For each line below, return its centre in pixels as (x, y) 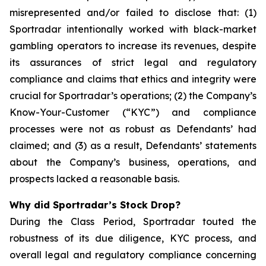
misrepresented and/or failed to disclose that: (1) (133, 12)
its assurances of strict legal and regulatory (133, 62)
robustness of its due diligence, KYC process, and (133, 238)
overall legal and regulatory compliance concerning (133, 255)
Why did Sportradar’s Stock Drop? (95, 205)
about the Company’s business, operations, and (133, 162)
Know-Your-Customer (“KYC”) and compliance (133, 112)
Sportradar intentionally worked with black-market (133, 29)
